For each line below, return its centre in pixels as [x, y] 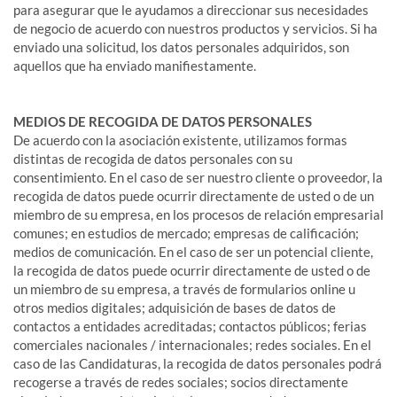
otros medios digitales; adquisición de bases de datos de [175, 307]
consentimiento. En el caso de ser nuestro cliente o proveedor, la [198, 177]
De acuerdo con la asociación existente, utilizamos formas [180, 140]
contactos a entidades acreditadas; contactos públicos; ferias [190, 326]
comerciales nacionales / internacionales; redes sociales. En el [192, 345]
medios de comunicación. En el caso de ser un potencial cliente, [193, 252]
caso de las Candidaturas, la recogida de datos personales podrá [198, 363]
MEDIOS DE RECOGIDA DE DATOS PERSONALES [163, 121]
